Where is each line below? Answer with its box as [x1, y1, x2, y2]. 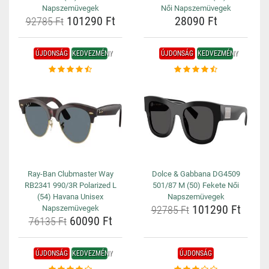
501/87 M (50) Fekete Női [153, 181, 239, 190]
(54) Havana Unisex [37, 192, 103, 201]
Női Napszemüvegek [160, 4, 231, 13]
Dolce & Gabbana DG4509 [151, 169, 240, 178]
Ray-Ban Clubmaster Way [27, 169, 113, 178]
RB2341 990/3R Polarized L [24, 181, 116, 190]
